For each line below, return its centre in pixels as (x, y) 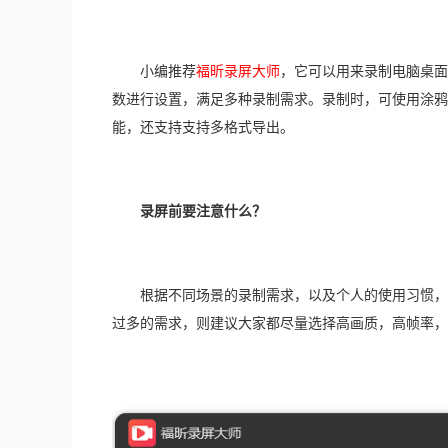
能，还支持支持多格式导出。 (203, 127)
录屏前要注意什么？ (203, 211)
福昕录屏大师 (238, 71)
